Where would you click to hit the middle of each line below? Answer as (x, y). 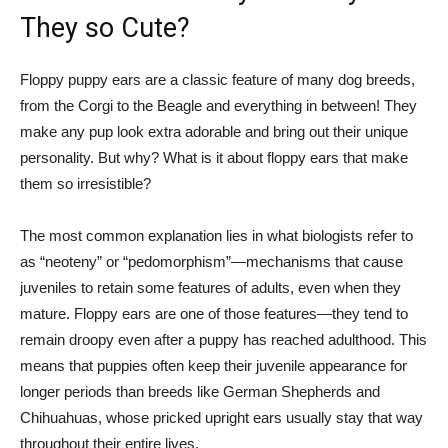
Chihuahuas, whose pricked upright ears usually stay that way (221, 417)
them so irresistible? (85, 183)
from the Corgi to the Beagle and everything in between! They (218, 105)
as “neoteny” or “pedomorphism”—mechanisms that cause (211, 261)
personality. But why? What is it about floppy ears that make (214, 157)
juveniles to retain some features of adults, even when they (210, 287)
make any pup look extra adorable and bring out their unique (214, 131)
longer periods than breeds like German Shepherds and (200, 391)
